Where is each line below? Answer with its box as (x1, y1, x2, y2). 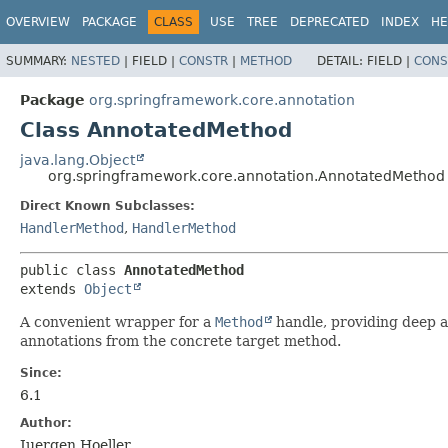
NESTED (71, 53, 120, 68)
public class (20, 261, 124, 278)
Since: (20, 365, 62, 380)
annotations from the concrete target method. (20, 332, 341, 349)
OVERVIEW (6, 15, 70, 29)
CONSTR (179, 53, 228, 68)
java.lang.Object (20, 151, 135, 168)
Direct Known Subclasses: (20, 198, 195, 213)
